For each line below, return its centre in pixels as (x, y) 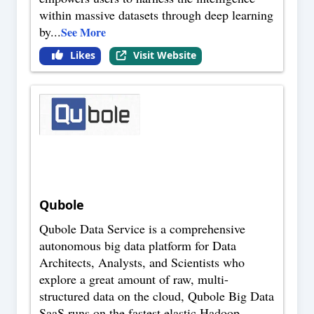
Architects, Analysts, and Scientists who (142, 262)
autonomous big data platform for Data (138, 246)
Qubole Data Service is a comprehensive (142, 229)
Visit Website (164, 55)
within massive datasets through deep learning (156, 15)
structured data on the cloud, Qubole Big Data (157, 296)
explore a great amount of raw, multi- (134, 279)
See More (83, 32)
